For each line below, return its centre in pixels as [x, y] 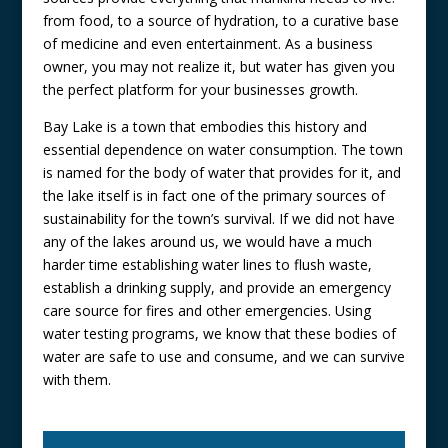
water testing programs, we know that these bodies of [219, 334]
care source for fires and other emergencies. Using [206, 311]
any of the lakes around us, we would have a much [207, 242]
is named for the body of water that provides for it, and [221, 173]
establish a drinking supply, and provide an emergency [216, 288]
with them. [76, 380]
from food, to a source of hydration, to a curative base [220, 21]
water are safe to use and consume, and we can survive [223, 357]
